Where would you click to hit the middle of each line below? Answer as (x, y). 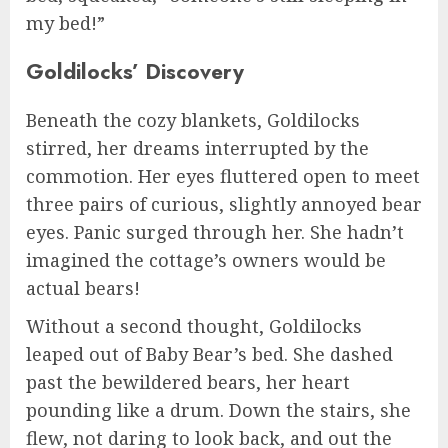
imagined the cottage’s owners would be (206, 260)
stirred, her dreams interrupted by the (197, 148)
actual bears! (83, 288)
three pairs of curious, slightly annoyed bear (224, 204)
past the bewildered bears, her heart (188, 382)
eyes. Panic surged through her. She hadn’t (215, 232)
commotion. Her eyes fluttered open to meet (223, 176)
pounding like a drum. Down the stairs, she (218, 410)
